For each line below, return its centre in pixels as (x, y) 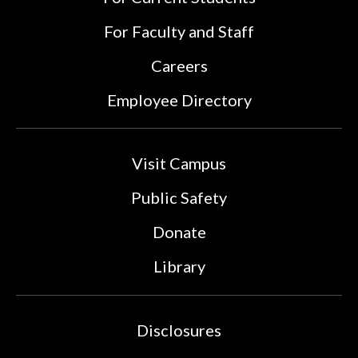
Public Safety (179, 198)
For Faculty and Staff (179, 32)
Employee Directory (179, 100)
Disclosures (179, 330)
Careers (179, 66)
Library (179, 267)
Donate (179, 232)
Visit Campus (179, 163)
